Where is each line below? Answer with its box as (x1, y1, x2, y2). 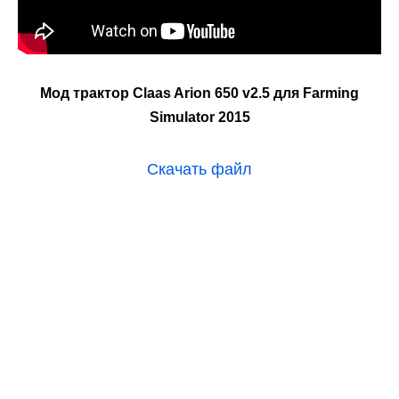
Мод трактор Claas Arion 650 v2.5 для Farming (40, 85, 359, 101)
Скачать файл (147, 159, 252, 178)
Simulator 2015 (149, 109, 250, 125)
